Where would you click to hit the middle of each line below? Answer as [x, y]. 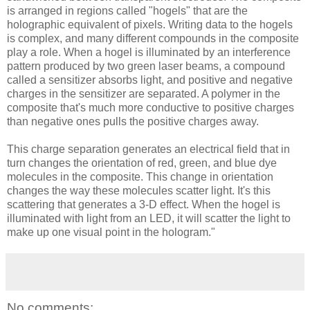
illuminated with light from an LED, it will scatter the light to [149, 218]
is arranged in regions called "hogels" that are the [127, 10]
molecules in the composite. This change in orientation [140, 176]
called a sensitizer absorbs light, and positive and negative [150, 80]
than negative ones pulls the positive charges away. [133, 121]
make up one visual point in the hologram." [111, 232]
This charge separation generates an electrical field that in [148, 149]
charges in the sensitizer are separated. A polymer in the [144, 93]
